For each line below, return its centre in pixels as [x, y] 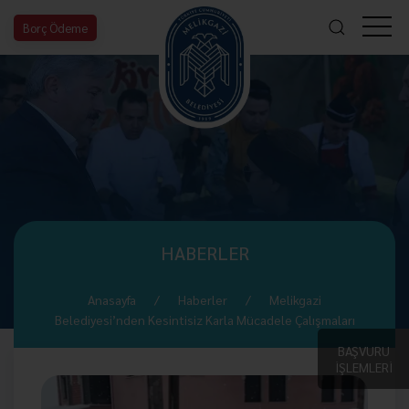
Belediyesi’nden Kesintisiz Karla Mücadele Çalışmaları [204, 320]
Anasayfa [112, 299]
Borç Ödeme [55, 27]
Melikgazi [295, 299]
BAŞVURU [363, 351]
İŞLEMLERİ [363, 367]
